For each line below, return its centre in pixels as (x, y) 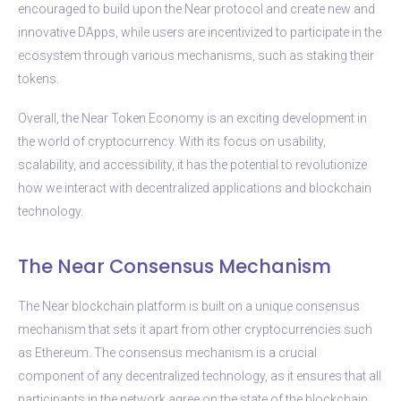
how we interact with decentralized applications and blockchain (195, 188)
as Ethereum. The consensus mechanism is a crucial (167, 352)
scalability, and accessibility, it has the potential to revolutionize (192, 164)
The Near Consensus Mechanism (175, 266)
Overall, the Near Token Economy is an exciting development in (192, 118)
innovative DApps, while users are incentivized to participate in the (200, 32)
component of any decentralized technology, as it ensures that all (200, 375)
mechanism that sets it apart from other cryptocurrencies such (195, 329)
